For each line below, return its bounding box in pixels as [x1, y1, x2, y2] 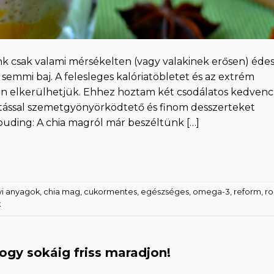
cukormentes [84, 187, 137, 197]
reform [234, 187, 261, 197]
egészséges [141, 187, 189, 197]
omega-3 [193, 187, 230, 197]
